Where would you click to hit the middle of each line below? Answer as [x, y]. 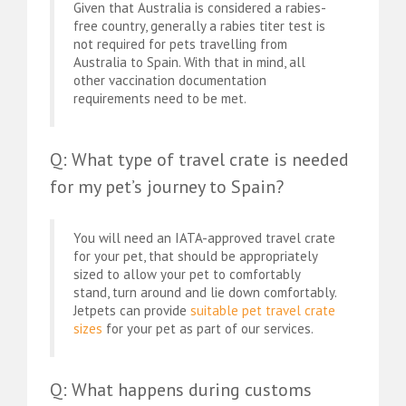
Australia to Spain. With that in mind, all [189, 63]
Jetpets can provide [132, 310]
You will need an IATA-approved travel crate [204, 237]
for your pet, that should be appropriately [195, 256]
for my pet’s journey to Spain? [167, 187]
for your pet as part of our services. [208, 328]
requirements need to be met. [160, 99]
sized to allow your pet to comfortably [187, 274]
